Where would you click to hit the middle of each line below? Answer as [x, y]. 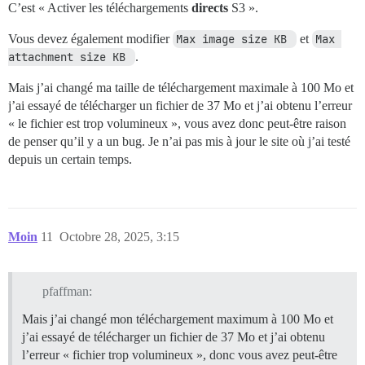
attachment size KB [70, 57]
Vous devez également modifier [90, 39]
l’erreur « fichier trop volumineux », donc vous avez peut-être [180, 354]
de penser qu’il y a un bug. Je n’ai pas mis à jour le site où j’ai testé [179, 142]
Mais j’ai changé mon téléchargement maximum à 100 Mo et [178, 319]
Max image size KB [235, 40]
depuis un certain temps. [70, 160]
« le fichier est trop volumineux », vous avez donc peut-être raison [177, 124]
